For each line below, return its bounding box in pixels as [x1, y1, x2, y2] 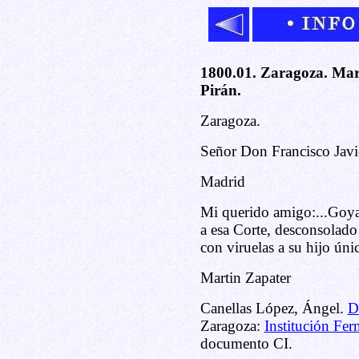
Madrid [200, 173, 245, 190]
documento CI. [200, 335, 292, 352]
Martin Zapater [200, 269, 291, 286]
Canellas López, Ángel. [200, 300, 348, 317]
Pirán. [200, 82, 241, 99]
